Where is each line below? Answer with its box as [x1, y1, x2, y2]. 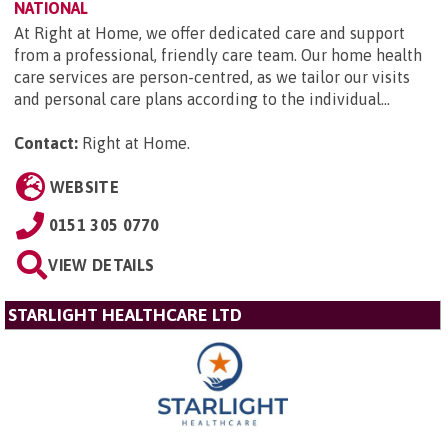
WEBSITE [49, 177, 119, 196]
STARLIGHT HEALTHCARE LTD [8, 304, 242, 325]
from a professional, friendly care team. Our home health [14, 45, 422, 64]
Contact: [14, 133, 78, 152]
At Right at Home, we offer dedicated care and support [14, 23, 405, 42]
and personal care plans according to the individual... [14, 89, 390, 108]
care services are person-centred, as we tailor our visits [14, 67, 410, 86]
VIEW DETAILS [48, 255, 155, 274]
